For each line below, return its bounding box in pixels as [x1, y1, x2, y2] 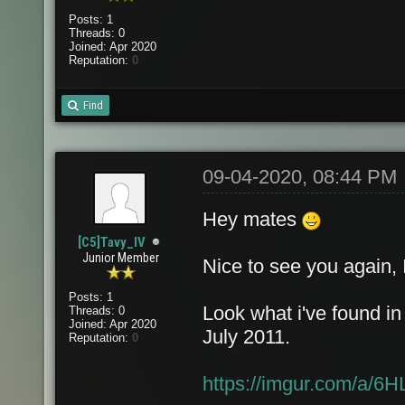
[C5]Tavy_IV [78, 234, 146, 250]
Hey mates [202, 208, 302, 231]
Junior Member [82, 250, 160, 265]
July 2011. [202, 325, 290, 348]
